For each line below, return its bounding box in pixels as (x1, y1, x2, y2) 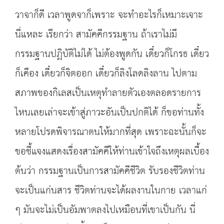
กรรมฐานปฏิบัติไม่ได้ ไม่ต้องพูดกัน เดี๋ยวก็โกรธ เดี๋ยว (15, 45, 209, 63)
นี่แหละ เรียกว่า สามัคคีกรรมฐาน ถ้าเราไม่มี (15, 25, 177, 44)
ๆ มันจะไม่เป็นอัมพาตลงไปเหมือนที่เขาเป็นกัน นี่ (15, 201, 195, 219)
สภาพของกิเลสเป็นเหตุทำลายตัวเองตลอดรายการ (15, 84, 201, 102)
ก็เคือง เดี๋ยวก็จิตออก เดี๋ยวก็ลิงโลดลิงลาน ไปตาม (15, 64, 197, 83)
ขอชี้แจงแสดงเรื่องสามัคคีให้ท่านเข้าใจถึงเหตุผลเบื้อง (15, 142, 209, 161)
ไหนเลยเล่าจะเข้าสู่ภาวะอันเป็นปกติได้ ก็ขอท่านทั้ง (15, 103, 204, 122)
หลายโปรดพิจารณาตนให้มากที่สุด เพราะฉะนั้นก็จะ (15, 123, 206, 141)
